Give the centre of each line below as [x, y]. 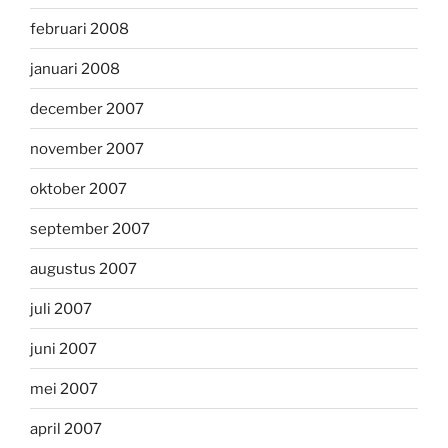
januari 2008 [75, 68]
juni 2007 [63, 348]
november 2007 [87, 148]
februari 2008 [79, 28]
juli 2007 [61, 308]
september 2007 [90, 228]
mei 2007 [64, 388]
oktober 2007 [78, 188]
